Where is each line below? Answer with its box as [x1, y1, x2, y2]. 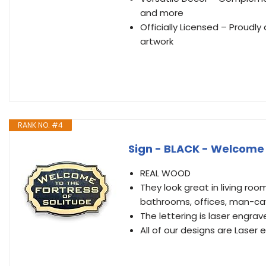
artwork [140, 35, 173, 47]
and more [140, 7, 183, 19]
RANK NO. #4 [18, 120, 63, 130]
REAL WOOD [140, 167, 191, 179]
